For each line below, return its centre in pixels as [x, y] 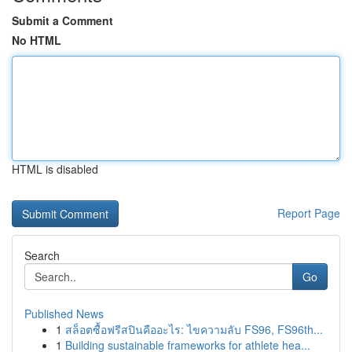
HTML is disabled [55, 169]
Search [42, 255]
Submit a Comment [62, 20]
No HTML [37, 40]
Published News [64, 313]
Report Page [309, 213]
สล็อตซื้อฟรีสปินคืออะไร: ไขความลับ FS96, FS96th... [194, 329]
